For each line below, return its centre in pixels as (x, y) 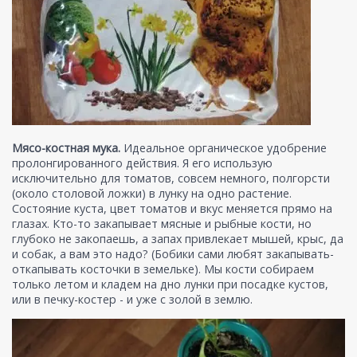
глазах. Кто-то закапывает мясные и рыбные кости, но (162, 224)
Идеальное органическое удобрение (224, 148)
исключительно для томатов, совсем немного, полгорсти (171, 178)
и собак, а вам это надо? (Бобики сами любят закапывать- (173, 254)
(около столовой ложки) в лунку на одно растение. (152, 194)
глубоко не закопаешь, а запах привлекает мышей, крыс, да (178, 239)
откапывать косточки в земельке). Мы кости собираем (163, 269)
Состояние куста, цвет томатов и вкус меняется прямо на (172, 209)
